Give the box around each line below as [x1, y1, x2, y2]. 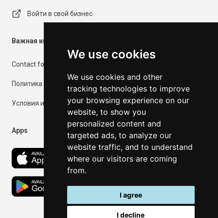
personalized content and [67, 119, 161, 128]
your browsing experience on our [67, 95, 189, 105]
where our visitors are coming [67, 154, 177, 163]
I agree [119, 191, 142, 199]
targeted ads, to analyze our [67, 130, 172, 140]
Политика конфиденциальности [12, 80, 115, 88]
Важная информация [12, 37, 82, 45]
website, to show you [67, 107, 146, 117]
